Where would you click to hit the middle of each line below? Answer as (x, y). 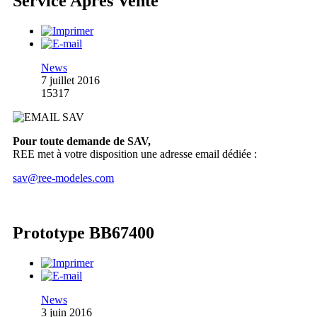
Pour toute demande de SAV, (82, 141)
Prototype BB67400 (83, 233)
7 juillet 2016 (70, 80)
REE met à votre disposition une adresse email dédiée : (135, 154)
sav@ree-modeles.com (63, 178)
